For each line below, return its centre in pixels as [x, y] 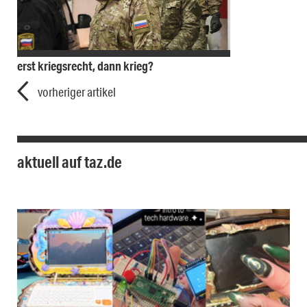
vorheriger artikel [77, 92]
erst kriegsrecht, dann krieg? [85, 66]
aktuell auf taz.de [70, 162]
